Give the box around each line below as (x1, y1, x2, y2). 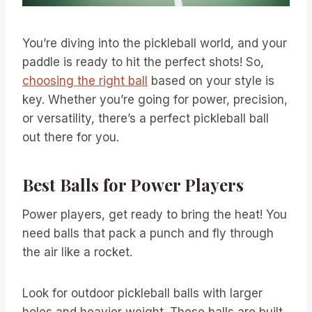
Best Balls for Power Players (22, 173, 244, 196)
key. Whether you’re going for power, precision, (22, 92, 288, 107)
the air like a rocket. (22, 244, 132, 259)
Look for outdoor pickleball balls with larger (22, 286, 263, 300)
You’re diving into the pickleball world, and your (22, 36, 287, 50)
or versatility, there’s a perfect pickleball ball (22, 111, 269, 125)
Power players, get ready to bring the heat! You (22, 207, 287, 221)
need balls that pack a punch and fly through (22, 226, 274, 240)
